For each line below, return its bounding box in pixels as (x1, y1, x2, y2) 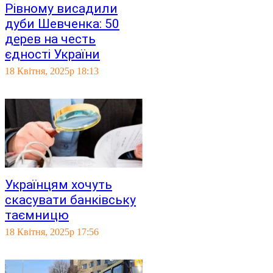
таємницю (5, 208, 69, 222)
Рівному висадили (5, 1, 118, 16)
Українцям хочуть (5, 177, 112, 192)
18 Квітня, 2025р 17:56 (5, 227, 99, 237)
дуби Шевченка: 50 (5, 16, 119, 31)
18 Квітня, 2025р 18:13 (5, 66, 99, 76)
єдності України (5, 47, 100, 62)
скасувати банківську (5, 193, 136, 207)
